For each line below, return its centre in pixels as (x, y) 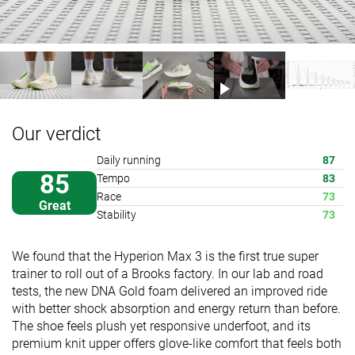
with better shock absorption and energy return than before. (176, 308)
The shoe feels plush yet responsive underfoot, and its (161, 326)
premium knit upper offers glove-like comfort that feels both (177, 343)
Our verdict (57, 134)
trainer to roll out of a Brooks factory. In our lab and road (168, 273)
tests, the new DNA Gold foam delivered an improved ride (170, 291)
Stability (116, 214)
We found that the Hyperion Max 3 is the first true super (165, 256)
